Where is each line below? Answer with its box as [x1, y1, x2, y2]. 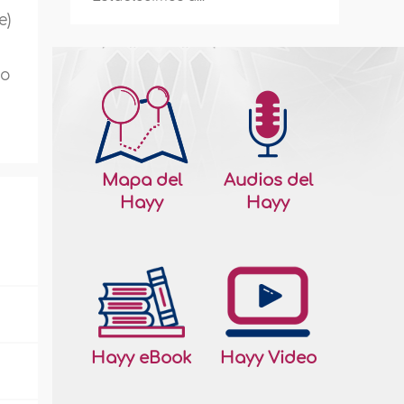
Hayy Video [219, 349, 317, 367]
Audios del [223, 171, 313, 189]
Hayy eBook [91, 349, 193, 367]
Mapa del [101, 171, 182, 189]
